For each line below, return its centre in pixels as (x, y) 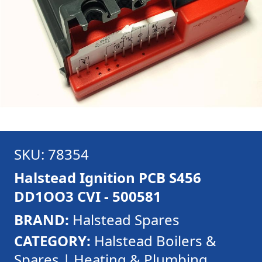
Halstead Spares (124, 220)
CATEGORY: (52, 241)
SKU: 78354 (51, 154)
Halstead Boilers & (155, 241)
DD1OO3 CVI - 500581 (88, 196)
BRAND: (42, 220)
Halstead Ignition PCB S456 (108, 177)
